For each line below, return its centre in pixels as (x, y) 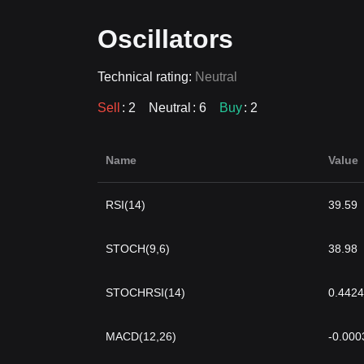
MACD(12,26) (141, 336)
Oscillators (165, 39)
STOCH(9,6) (138, 249)
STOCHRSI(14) (145, 292)
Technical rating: (146, 77)
